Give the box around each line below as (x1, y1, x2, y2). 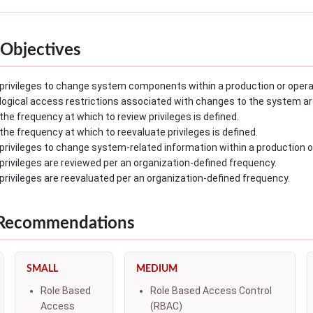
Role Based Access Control (150, 285, 272, 296)
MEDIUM (136, 264, 177, 274)
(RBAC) (150, 300, 182, 312)
